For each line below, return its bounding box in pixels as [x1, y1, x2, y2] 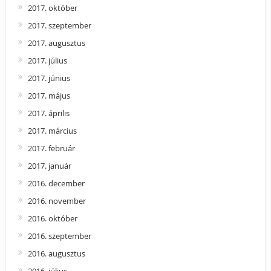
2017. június [27, 72, 70, 83]
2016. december [27, 177, 85, 189]
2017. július [27, 54, 67, 66]
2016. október [27, 212, 77, 224]
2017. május [27, 90, 70, 101]
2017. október [27, 2, 77, 13]
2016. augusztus [27, 247, 85, 259]
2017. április [27, 107, 70, 119]
